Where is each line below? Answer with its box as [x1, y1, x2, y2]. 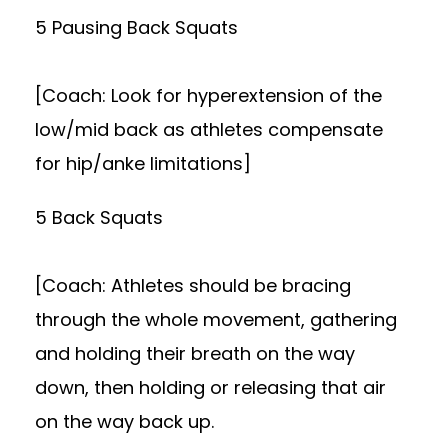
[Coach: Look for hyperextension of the [35, 83, 382, 108]
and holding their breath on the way [35, 341, 355, 366]
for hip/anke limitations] [35, 151, 251, 176]
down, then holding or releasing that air [35, 375, 386, 400]
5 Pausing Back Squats [35, 15, 238, 40]
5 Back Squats [35, 205, 163, 230]
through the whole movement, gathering [35, 307, 397, 332]
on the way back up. [35, 409, 214, 434]
